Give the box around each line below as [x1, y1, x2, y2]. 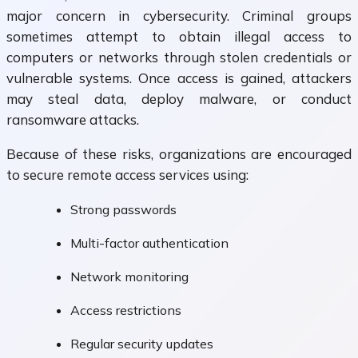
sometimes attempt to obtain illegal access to [6, 28, 352, 46]
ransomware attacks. [6, 111, 139, 129]
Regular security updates [70, 336, 213, 352]
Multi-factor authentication [70, 235, 229, 252]
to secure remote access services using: [6, 166, 249, 184]
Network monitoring [70, 268, 189, 285]
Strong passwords [70, 201, 177, 218]
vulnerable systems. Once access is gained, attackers [6, 70, 352, 87]
